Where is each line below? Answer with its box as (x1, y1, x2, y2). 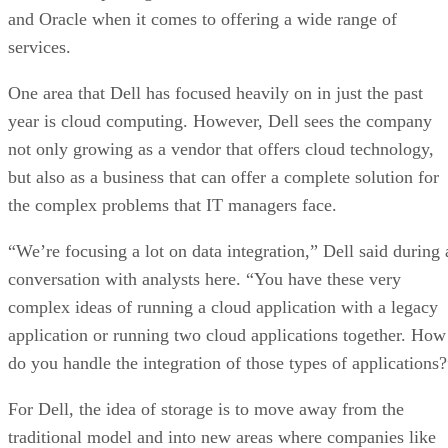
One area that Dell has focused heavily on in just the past (8, 82, 423, 103)
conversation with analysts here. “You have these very (8, 268, 401, 289)
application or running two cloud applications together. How (8, 324, 446, 345)
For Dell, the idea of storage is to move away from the (8, 398, 404, 419)
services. (8, 36, 71, 57)
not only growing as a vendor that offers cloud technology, (8, 138, 434, 159)
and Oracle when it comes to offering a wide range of (8, 8, 397, 29)
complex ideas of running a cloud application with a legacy (8, 296, 438, 317)
